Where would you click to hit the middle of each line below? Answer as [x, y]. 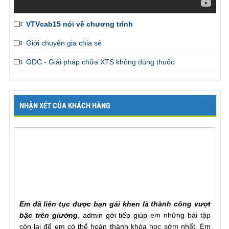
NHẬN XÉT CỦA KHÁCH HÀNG [65, 106]
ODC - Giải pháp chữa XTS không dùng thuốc [100, 62]
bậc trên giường [48, 207]
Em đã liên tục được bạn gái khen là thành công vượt [115, 196]
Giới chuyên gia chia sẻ [64, 43]
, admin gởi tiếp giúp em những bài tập [144, 207]
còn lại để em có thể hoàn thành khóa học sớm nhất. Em [115, 219]
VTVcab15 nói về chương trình [79, 24]
